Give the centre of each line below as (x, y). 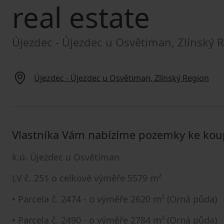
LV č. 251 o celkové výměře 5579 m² (87, 178)
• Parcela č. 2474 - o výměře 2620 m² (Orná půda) (114, 199)
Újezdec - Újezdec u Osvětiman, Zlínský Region (121, 78)
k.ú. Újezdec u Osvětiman (66, 157)
